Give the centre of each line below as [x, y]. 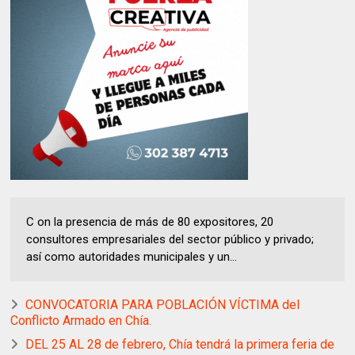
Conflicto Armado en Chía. [81, 321]
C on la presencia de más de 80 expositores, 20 [150, 222]
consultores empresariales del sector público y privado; [170, 240]
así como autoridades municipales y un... [132, 257]
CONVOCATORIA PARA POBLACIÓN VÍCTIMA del [163, 305]
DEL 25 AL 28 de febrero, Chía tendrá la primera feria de [180, 345]
